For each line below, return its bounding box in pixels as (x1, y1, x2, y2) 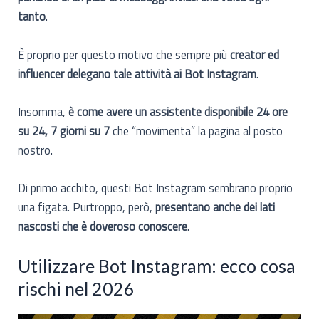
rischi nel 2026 (18, 278, 135, 300)
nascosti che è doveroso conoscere (18, 217, 188, 236)
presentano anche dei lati (155, 198, 276, 216)
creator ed (230, 45, 280, 63)
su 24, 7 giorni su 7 (18, 121, 110, 140)
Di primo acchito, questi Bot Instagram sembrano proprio (18, 179, 293, 197)
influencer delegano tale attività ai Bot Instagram (18, 64, 257, 83)
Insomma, (18, 102, 66, 120)
